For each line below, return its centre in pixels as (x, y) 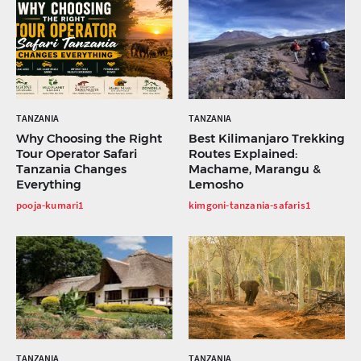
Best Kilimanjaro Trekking (267, 139)
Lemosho (216, 185)
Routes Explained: (243, 154)
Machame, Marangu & (255, 169)
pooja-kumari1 (50, 205)
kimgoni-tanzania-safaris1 (250, 205)
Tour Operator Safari (77, 154)
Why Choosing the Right (89, 139)
